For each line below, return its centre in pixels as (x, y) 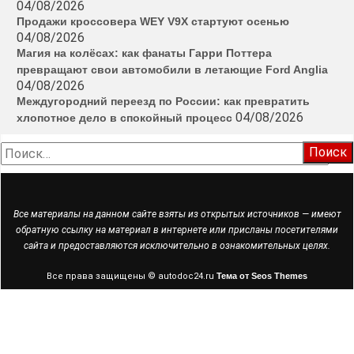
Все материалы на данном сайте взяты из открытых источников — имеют (177, 214)
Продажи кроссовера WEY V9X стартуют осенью (153, 21)
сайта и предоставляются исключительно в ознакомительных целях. (177, 245)
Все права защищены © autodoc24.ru (132, 276)
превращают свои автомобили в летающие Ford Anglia (172, 69)
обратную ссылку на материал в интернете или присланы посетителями (177, 230)
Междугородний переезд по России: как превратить (163, 101)
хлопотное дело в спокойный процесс (124, 117)
